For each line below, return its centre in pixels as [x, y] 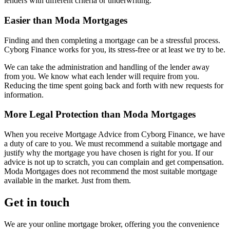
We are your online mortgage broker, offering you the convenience [112, 224]
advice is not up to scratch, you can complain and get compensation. [114, 162]
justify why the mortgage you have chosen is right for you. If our [109, 152]
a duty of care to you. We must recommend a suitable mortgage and [113, 143]
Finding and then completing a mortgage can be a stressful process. [112, 40]
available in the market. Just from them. [68, 180]
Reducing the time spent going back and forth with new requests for [114, 85]
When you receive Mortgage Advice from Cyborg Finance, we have [114, 134]
